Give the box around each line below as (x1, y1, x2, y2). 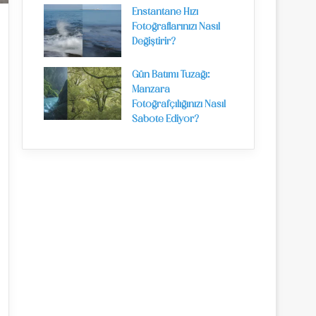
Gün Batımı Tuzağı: (132, 71, 210, 80)
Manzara (132, 85, 170, 95)
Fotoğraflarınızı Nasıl (132, 23, 220, 32)
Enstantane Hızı (132, 8, 198, 17)
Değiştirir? (132, 37, 176, 47)
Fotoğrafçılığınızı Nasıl (132, 100, 226, 109)
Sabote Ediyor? (132, 115, 199, 124)
